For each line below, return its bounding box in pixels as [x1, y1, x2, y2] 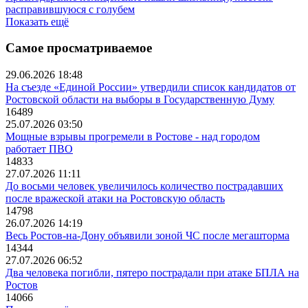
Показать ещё [5, 15, 69, 27]
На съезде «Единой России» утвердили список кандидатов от [5, 81, 296, 93]
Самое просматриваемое [5, 41, 152, 56]
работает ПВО [5, 143, 73, 155]
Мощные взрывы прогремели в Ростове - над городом [5, 131, 260, 142]
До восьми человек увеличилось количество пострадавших [5, 180, 283, 192]
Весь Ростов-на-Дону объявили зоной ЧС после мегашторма [5, 230, 289, 241]
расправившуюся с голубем [5, 3, 135, 15]
